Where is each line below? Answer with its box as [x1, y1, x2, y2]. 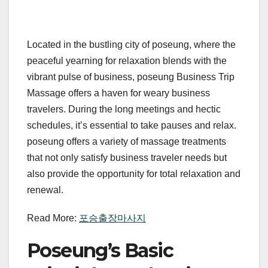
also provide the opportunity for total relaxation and [27, 169, 240, 179]
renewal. [27, 185, 63, 196]
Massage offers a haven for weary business [27, 88, 210, 99]
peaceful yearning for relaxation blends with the [27, 56, 227, 66]
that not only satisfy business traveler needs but [27, 153, 227, 163]
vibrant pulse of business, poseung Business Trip [27, 72, 234, 83]
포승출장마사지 [79, 213, 146, 224]
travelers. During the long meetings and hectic [27, 104, 221, 115]
